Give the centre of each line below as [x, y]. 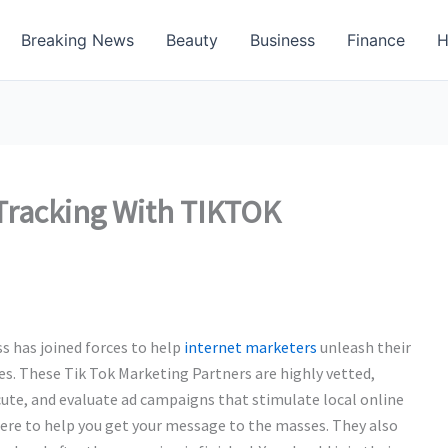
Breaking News [77, 40]
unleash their [364, 347]
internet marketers [250, 347]
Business [282, 40]
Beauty [192, 40]
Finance [376, 40]
